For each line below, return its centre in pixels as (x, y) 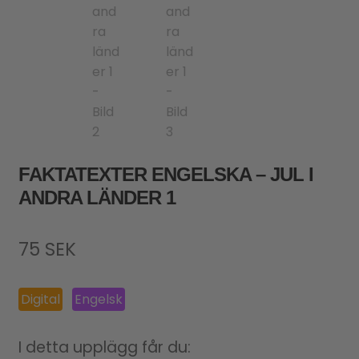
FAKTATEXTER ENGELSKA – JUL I (165, 175)
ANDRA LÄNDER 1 (97, 198)
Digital (40, 300)
